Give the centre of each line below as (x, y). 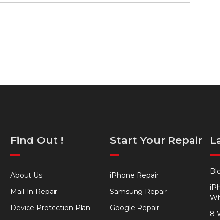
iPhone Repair (134, 175)
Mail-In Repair (34, 192)
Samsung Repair (138, 192)
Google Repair (134, 208)
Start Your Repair (156, 140)
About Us (26, 175)
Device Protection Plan (50, 208)
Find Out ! (37, 140)
